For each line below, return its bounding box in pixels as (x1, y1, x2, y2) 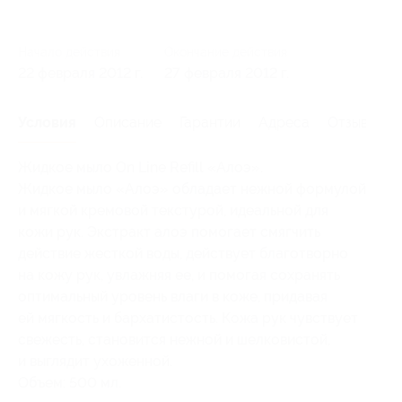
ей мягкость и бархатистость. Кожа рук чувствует (18, 309, 358, 327)
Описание (94, 113, 162, 131)
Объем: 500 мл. (18, 373, 121, 391)
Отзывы (328, 113, 377, 131)
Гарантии (179, 113, 240, 131)
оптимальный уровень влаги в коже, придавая (18, 287, 328, 305)
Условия (18, 113, 76, 131)
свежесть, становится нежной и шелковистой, (18, 330, 330, 348)
